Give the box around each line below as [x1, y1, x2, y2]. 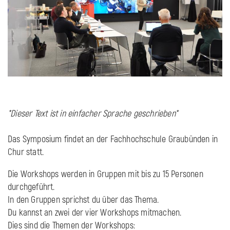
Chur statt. [8, 146, 44, 159]
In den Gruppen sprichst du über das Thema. [8, 194, 163, 206]
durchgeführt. [8, 181, 57, 194]
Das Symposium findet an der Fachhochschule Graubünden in [8, 133, 218, 146]
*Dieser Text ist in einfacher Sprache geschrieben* [8, 108, 178, 120]
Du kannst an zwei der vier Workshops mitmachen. [8, 207, 182, 219]
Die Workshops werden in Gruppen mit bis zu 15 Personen [8, 168, 203, 181]
